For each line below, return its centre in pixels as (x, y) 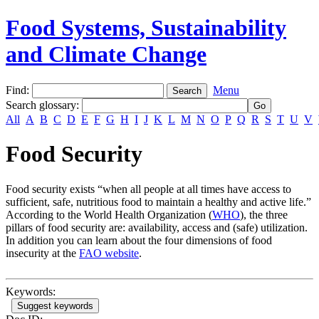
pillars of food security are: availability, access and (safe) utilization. (157, 227)
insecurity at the (42, 253)
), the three (264, 214)
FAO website (109, 253)
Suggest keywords (55, 305)
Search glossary (41, 105)
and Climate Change (106, 54)
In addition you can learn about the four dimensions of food (139, 240)
